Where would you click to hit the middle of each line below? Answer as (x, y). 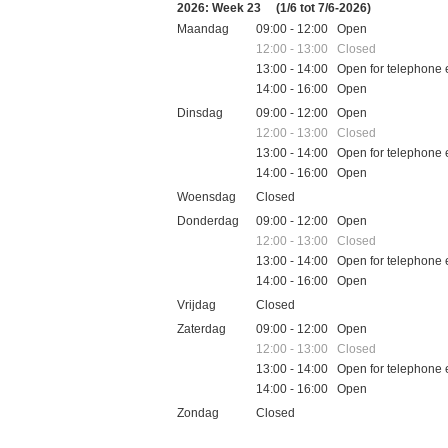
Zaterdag (201, 328)
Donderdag (208, 220)
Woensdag (206, 196)
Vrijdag (196, 304)
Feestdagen (209, 435)
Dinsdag (200, 112)
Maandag (203, 28)
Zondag (198, 412)
